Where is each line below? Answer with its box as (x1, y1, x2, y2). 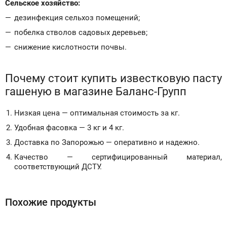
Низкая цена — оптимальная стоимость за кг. (14, 108, 180, 118)
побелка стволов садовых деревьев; (14, 28, 147, 37)
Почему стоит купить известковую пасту (5, 72, 222, 85)
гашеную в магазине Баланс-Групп (5, 85, 186, 98)
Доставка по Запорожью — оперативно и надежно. (14, 138, 200, 147)
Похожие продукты (5, 196, 96, 208)
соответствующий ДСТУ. (14, 162, 102, 171)
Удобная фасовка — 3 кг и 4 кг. (14, 123, 124, 132)
